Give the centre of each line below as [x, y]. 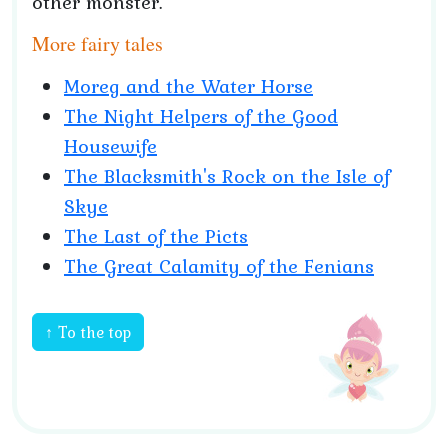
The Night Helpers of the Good [201, 116]
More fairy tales [97, 43]
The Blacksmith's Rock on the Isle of [227, 176]
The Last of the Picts [156, 236]
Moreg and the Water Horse [188, 86]
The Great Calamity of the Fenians [219, 266]
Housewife [110, 146]
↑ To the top [88, 332]
